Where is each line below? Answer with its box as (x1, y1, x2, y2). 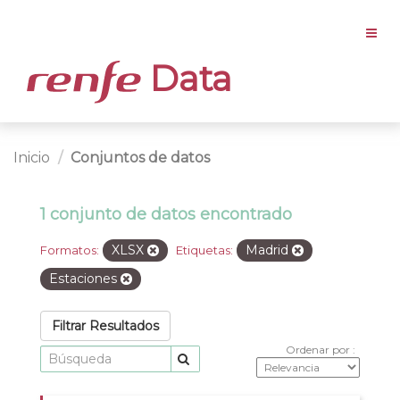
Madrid (246, 241, 292, 258)
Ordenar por (286, 342, 353, 356)
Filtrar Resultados (52, 317, 159, 334)
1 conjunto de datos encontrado (40, 204, 292, 224)
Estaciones (49, 270, 121, 287)
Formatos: (40, 242, 99, 257)
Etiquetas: (176, 242, 233, 257)
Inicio (13, 148, 50, 166)
